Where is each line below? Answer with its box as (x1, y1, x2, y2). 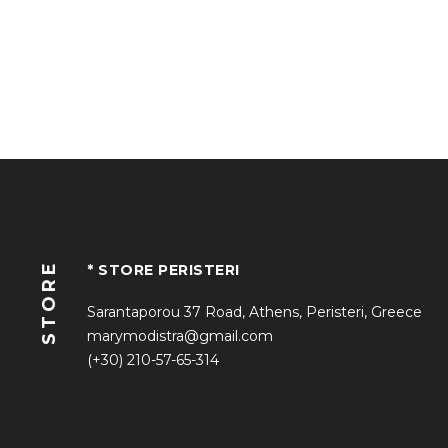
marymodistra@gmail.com (87, 327, 273, 345)
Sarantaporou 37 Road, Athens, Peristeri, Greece (87, 303, 422, 321)
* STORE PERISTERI (87, 261, 240, 279)
